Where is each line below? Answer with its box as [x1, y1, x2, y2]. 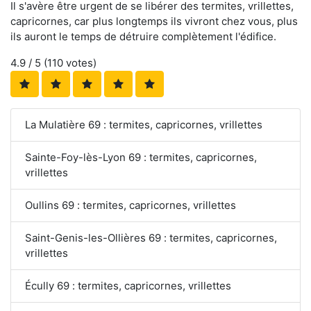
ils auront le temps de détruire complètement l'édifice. [10, 29, 276, 43]
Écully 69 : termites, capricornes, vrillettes [25, 278, 231, 292]
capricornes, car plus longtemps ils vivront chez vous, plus [10, 14, 298, 28]
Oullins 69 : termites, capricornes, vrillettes [25, 198, 236, 212]
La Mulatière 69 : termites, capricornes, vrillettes [25, 117, 262, 131]
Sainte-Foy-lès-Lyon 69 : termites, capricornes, [25, 150, 257, 164]
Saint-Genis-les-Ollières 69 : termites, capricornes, [25, 230, 277, 244]
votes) [63, 56, 96, 69]
